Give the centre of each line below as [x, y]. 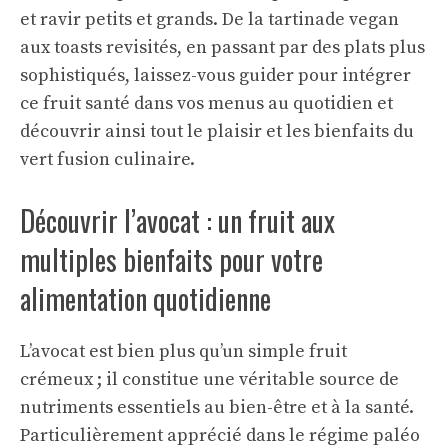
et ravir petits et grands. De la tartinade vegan [209, 19]
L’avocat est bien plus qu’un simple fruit [183, 351]
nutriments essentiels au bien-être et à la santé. [217, 407]
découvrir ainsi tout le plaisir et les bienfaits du [217, 131]
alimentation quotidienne [145, 298]
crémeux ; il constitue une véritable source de [209, 379]
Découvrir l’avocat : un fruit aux [177, 220]
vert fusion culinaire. [107, 159]
